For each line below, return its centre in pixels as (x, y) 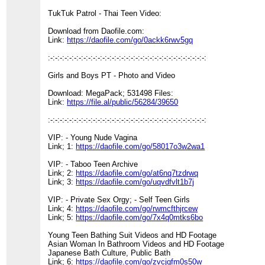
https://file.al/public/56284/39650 (123, 102)
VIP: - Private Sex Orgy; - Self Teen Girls (119, 200)
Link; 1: (62, 147)
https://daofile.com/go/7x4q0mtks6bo (140, 218)
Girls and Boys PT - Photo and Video (112, 76)
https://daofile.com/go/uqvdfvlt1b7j (135, 182)
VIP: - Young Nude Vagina (93, 138)
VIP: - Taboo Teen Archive (93, 164)
